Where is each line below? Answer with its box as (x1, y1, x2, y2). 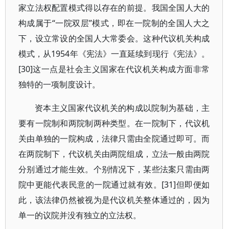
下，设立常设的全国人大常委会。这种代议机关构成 (18, 33, 210, 44)
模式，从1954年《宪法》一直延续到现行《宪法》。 (18, 48, 210, 59)
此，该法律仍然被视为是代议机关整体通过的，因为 (18, 194, 210, 205)
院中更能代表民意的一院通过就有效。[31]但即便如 (18, 179, 210, 190)
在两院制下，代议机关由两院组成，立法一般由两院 (18, 148, 210, 159)
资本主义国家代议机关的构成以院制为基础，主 (35, 102, 210, 113)
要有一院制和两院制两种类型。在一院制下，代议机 (18, 118, 210, 129)
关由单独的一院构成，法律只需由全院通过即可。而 (18, 133, 210, 144)
